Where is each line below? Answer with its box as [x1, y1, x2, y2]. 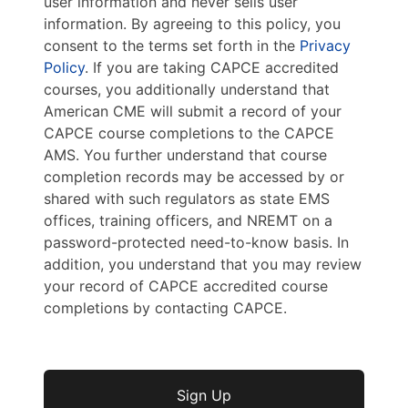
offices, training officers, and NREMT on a [44, 211, 332, 230]
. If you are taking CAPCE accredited [85, 58, 339, 77]
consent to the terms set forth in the [44, 36, 300, 56]
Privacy [300, 36, 351, 56]
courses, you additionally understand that [44, 80, 330, 99]
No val [43, 371, 87, 390]
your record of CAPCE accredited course [44, 277, 328, 296]
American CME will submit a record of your [44, 102, 342, 121]
